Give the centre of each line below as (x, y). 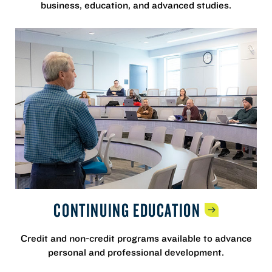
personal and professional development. (136, 252)
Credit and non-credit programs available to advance (136, 238)
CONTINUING (93, 210)
